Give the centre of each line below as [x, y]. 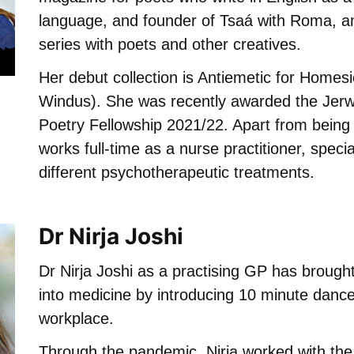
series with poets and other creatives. [170, 45]
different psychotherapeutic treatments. [177, 173]
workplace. [76, 319]
